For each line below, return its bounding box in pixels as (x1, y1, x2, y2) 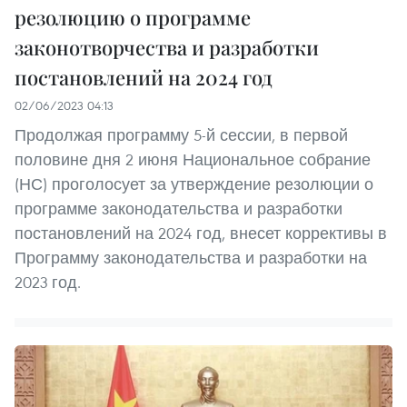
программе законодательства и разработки (15, 197, 342, 219)
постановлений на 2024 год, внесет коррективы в (15, 222, 387, 243)
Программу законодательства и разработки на (15, 246, 367, 268)
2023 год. (15, 271, 81, 293)
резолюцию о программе (15, 3, 251, 31)
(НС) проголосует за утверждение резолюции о (15, 173, 373, 194)
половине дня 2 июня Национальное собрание (15, 148, 371, 170)
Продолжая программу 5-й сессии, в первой (15, 124, 348, 145)
